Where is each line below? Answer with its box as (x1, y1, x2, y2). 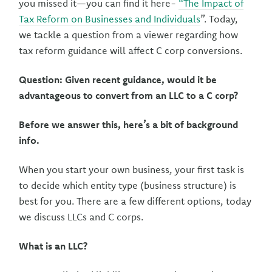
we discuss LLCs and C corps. (19, 211, 144, 223)
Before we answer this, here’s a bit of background (19, 118, 239, 131)
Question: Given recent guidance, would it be (19, 73, 217, 86)
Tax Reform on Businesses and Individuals (19, 13, 201, 25)
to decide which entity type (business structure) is (19, 179, 237, 191)
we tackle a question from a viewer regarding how (19, 29, 239, 41)
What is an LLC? (19, 240, 88, 252)
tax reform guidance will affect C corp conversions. (19, 44, 243, 56)
